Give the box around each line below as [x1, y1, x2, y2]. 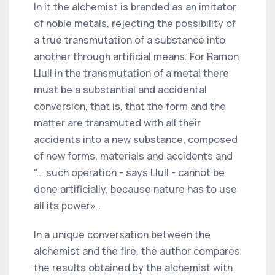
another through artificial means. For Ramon [34, 49, 239, 63]
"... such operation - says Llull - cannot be [34, 165, 225, 179]
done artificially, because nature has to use [34, 182, 237, 196]
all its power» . [34, 198, 101, 212]
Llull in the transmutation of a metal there [34, 66, 229, 80]
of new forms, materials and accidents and [34, 149, 233, 163]
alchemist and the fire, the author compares [34, 244, 240, 258]
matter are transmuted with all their [34, 115, 201, 130]
